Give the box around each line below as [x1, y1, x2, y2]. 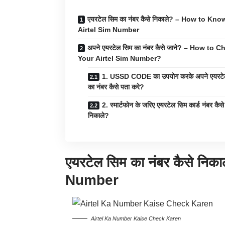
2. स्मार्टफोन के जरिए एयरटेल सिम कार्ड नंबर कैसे [102, 101, 224, 109]
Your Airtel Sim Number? [78, 54, 161, 63]
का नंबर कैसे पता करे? [88, 83, 144, 91]
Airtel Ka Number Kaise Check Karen [91, 215, 181, 222]
